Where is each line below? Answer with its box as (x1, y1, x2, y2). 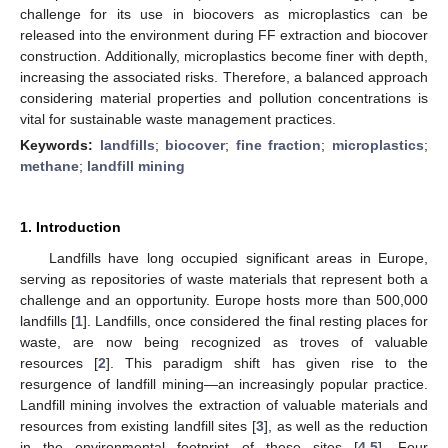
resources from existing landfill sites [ (20, 417, 256, 434)
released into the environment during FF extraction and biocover (20, 26, 428, 43)
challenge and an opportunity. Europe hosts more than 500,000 (20, 291, 428, 308)
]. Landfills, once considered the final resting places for (83, 312, 429, 329)
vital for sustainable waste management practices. (20, 110, 336, 127)
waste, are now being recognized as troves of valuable (20, 333, 428, 350)
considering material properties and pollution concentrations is (20, 89, 428, 106)
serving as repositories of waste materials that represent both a (20, 270, 428, 287)
